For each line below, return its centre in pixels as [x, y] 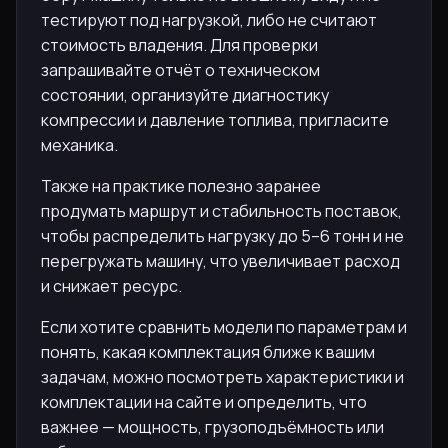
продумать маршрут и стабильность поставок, [221, 210]
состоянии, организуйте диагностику [185, 94]
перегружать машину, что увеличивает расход [220, 260]
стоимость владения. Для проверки [179, 44]
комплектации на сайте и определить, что [204, 401]
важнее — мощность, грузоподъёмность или [212, 426]
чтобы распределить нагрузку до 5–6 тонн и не [222, 235]
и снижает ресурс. [111, 285]
